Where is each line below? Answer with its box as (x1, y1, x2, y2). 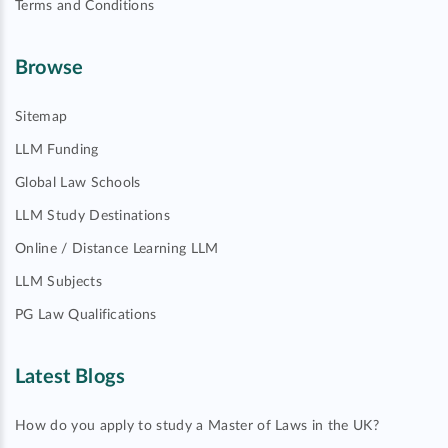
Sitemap (15, 110, 68, 124)
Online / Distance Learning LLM (15, 242, 219, 256)
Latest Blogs (15, 367, 126, 387)
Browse (15, 58, 84, 78)
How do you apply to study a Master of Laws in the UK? (15, 419, 379, 433)
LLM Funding (15, 143, 99, 157)
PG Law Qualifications (15, 308, 157, 322)
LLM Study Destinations (15, 209, 171, 223)
